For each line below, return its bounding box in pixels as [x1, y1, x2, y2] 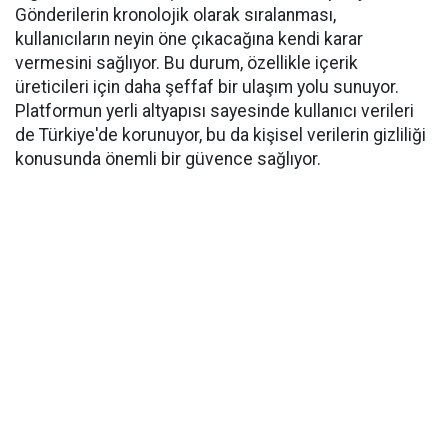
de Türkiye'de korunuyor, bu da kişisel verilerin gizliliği [15, 125, 426, 146]
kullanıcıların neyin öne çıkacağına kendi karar [15, 29, 363, 50]
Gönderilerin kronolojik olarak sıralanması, [15, 5, 336, 26]
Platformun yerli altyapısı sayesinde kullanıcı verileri [15, 101, 414, 122]
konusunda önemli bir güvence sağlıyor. [15, 149, 321, 170]
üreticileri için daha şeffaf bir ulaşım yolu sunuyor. [15, 77, 399, 98]
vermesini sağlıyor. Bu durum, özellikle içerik [15, 53, 358, 74]
